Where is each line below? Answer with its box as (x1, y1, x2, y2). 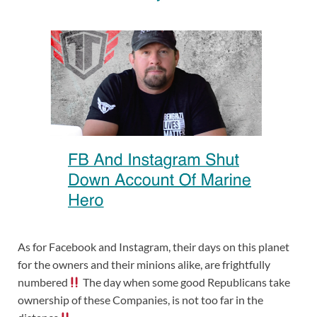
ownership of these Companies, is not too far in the (18, 293, 263, 307)
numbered (18, 275, 68, 289)
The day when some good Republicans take (81, 275, 291, 289)
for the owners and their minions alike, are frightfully (18, 258, 270, 272)
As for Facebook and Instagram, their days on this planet (18, 240, 289, 254)
